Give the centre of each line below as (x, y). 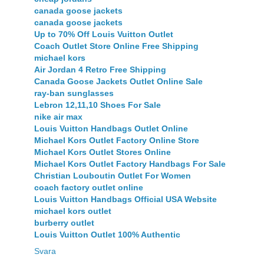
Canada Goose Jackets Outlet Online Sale (118, 82)
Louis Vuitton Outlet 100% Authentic (107, 235)
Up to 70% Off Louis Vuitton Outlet (104, 34)
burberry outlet (64, 223)
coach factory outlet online (89, 188)
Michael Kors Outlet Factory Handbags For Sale (130, 164)
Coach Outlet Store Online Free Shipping (116, 46)
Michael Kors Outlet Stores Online (103, 152)
